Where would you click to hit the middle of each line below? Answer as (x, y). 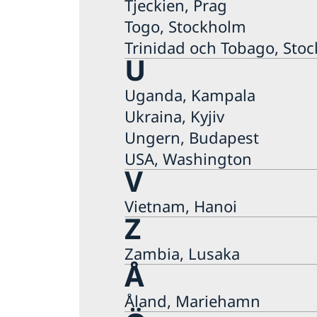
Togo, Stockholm (185, 26)
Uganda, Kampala (190, 94)
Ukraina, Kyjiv (174, 116)
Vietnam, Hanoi (181, 206)
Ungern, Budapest (192, 137)
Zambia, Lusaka (182, 253)
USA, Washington (188, 158)
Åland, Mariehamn (192, 300)
